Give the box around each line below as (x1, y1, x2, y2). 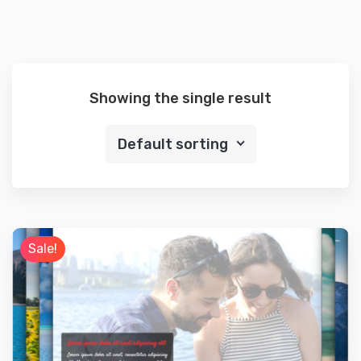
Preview (169, 326, 218, 342)
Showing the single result (89, 89, 272, 108)
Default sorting (117, 135, 228, 154)
